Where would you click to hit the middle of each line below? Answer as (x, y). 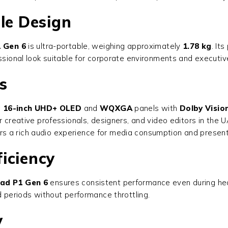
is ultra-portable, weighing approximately (104, 46)
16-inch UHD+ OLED (42, 108)
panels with (156, 108)
